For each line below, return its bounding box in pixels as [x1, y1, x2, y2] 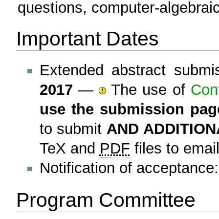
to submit [39, 120, 107, 137]
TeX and [39, 139, 100, 157]
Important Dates [16, 27, 159, 50]
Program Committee [16, 188, 196, 211]
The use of [106, 81, 191, 98]
